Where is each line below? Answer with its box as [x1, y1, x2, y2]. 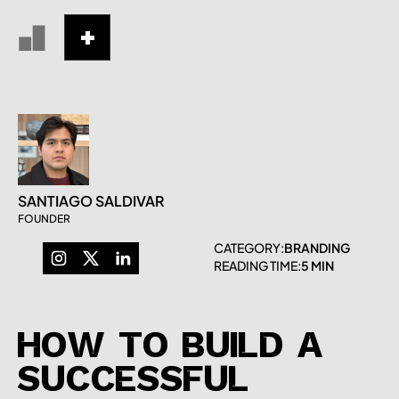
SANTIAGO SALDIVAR [18, 191, 164, 210]
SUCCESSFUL [18, 368, 249, 396]
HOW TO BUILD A [18, 334, 324, 362]
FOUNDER [18, 212, 70, 225]
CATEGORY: [214, 240, 284, 256]
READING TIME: [214, 257, 301, 273]
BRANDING [284, 240, 350, 256]
